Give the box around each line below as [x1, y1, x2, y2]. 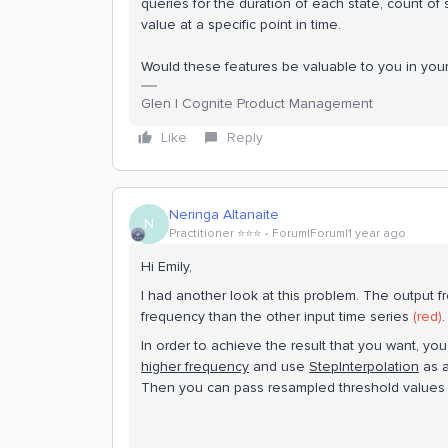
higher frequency [141, 357, 249, 375]
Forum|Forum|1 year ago [272, 226, 406, 242]
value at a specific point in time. [141, 15, 341, 33]
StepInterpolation [309, 357, 419, 375]
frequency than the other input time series [141, 307, 413, 325]
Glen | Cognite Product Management [141, 94, 373, 112]
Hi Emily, [141, 257, 196, 275]
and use [249, 357, 309, 375]
